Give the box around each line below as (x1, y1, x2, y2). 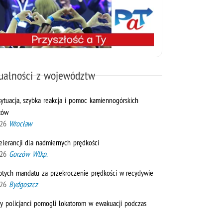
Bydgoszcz (9, 179, 38, 189)
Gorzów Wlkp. (9, 148, 47, 159)
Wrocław (9, 118, 32, 129)
